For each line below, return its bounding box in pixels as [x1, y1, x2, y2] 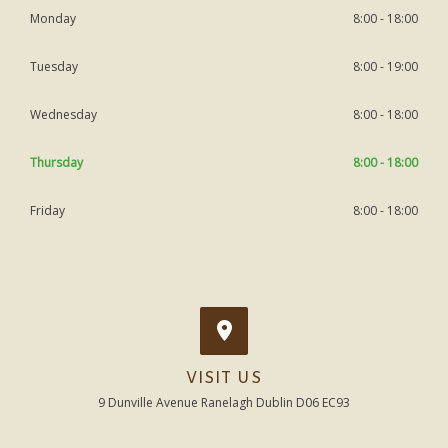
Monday [30, 10, 76, 28]
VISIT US [186, 368, 262, 390]
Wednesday [30, 106, 97, 124]
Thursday [30, 154, 83, 172]
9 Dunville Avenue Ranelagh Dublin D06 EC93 [98, 394, 350, 412]
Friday [30, 202, 65, 220]
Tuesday [30, 58, 78, 76]
